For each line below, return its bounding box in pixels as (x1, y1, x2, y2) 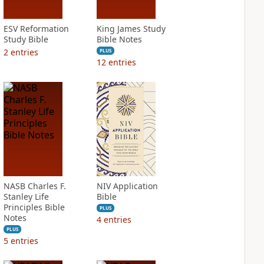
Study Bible (3, 34, 48, 45)
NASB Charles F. (3, 180, 66, 192)
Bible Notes (96, 34, 142, 45)
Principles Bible (3, 202, 65, 213)
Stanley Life (3, 191, 49, 202)
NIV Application (96, 180, 158, 192)
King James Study (96, 23, 166, 34)
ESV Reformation (3, 23, 69, 34)
